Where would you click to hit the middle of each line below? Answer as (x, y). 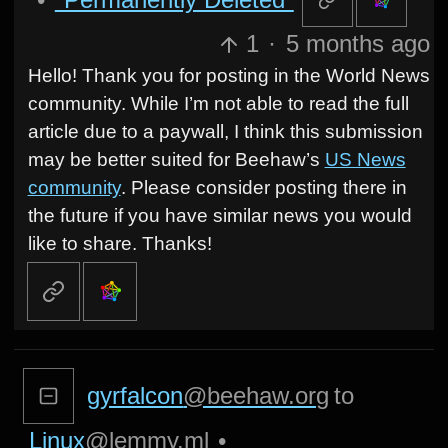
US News (365, 160)
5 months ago (358, 44)
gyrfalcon (135, 396)
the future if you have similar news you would (219, 216)
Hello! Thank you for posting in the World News (228, 76)
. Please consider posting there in (263, 188)
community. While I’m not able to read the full (218, 104)
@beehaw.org (256, 396)
